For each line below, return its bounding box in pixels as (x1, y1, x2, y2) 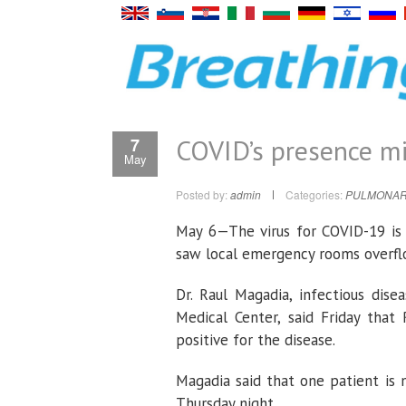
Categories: (285, 187, 343, 202)
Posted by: (176, 187, 230, 202)
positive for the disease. (176, 330, 335, 350)
